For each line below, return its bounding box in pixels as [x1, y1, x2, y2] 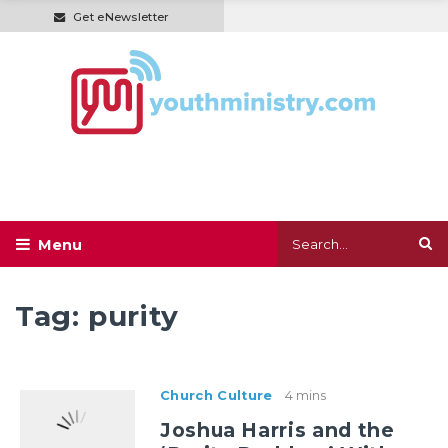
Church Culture [160, 388, 273, 404]
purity [88, 299, 180, 334]
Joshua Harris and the [160, 418, 395, 443]
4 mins [285, 388, 327, 404]
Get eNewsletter [72, 9, 170, 24]
